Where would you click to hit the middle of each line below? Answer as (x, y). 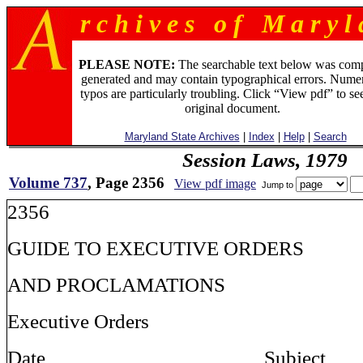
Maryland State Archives (182, 137)
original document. (232, 108)
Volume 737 (48, 183)
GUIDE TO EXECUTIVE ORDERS (156, 248)
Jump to (278, 184)
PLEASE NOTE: (126, 64)
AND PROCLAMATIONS (116, 284)
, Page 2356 (126, 183)
